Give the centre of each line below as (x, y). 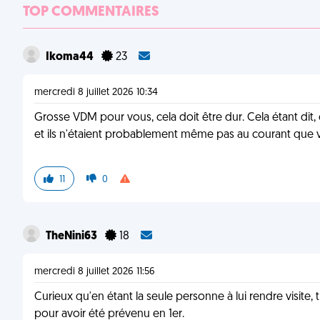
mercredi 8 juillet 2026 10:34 (96, 92)
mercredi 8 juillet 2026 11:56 (95, 272)
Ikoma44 (71, 57)
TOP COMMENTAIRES (91, 12)
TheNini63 (72, 236)
